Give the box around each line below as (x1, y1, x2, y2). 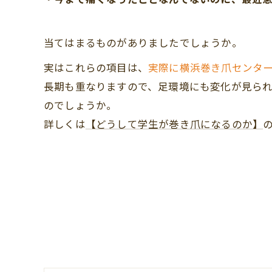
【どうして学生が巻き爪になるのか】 (85, 116, 263, 131)
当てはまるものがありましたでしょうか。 (44, 35, 242, 50)
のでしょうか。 (44, 97, 117, 112)
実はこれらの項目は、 (44, 59, 148, 75)
